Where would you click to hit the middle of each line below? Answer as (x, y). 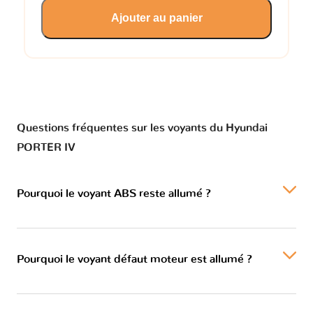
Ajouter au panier (156, 17)
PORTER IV (46, 147)
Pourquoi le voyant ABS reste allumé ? (114, 193)
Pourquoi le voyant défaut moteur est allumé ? (134, 259)
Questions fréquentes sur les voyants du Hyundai (142, 128)
